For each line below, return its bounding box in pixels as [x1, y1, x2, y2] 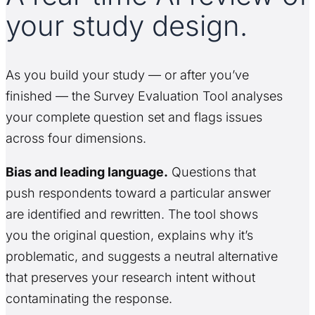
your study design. [6, 8, 247, 43]
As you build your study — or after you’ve [6, 67, 249, 83]
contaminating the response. [6, 291, 172, 307]
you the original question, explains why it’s [6, 228, 253, 243]
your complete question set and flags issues [6, 110, 262, 125]
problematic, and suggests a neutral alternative [6, 249, 278, 264]
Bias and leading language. [6, 165, 168, 180]
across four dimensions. [6, 131, 146, 146]
